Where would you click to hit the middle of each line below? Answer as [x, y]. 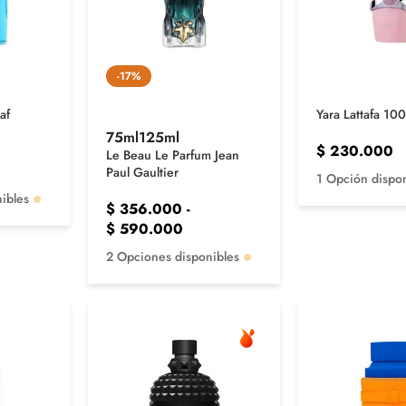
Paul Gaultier [143, 173]
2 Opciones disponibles [173, 257]
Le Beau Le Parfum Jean [173, 155]
